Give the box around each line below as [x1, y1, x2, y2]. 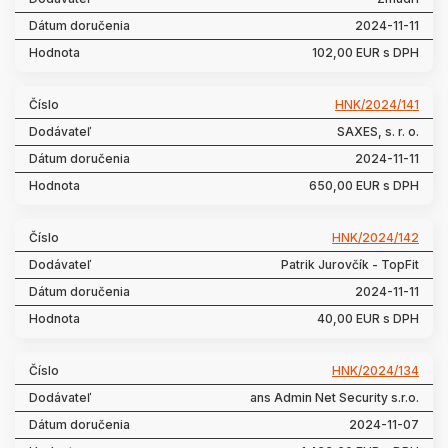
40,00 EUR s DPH [317, 311, 419, 326]
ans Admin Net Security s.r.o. [250, 390, 419, 405]
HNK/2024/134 [332, 363, 419, 378]
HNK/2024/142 [332, 230, 419, 245]
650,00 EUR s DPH [309, 178, 419, 193]
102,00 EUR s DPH [312, 45, 419, 60]
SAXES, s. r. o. [337, 124, 419, 139]
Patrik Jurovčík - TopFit [281, 257, 419, 272]
